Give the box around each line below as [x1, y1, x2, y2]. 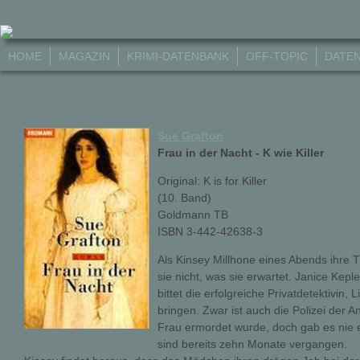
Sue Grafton [157, 129, 223, 143]
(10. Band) [157, 191, 211, 205]
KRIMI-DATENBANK [127, 50, 229, 63]
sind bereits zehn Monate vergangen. [157, 337, 347, 351]
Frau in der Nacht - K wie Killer [157, 146, 324, 160]
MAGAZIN [59, 50, 110, 63]
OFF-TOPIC [246, 50, 308, 63]
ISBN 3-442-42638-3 [157, 225, 263, 239]
